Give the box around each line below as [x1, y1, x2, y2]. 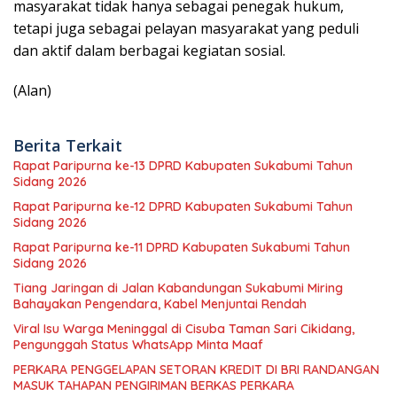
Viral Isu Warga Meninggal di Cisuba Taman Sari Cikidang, [13, 321, 354, 338]
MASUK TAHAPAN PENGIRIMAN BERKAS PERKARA [13, 378, 294, 394]
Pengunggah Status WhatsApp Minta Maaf [13, 337, 263, 354]
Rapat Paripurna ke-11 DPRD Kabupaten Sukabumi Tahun [13, 239, 351, 256]
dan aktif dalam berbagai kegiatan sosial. [13, 41, 285, 61]
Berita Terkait [13, 135, 122, 157]
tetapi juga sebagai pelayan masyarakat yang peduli [13, 19, 359, 39]
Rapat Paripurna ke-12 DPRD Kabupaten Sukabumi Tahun [13, 198, 354, 215]
